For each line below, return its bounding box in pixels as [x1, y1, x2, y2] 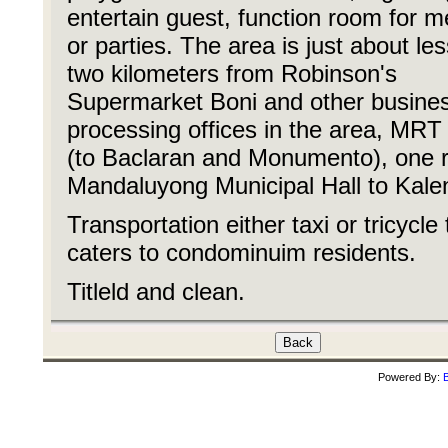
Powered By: [378, 371, 443, 383]
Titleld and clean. [66, 278, 245, 305]
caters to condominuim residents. [66, 239, 416, 266]
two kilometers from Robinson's [66, 60, 397, 87]
